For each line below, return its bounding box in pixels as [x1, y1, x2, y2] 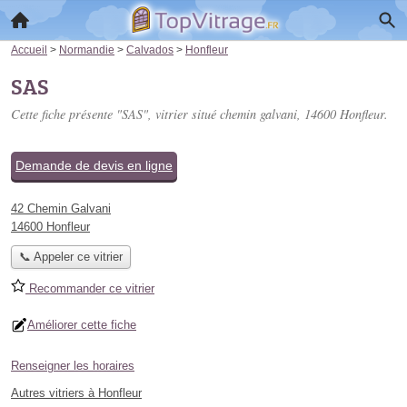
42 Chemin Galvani [11, 202, 111, 215]
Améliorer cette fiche [27, 318, 136, 333]
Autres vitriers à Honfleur [11, 386, 142, 401]
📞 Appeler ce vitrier [18, 250, 123, 264]
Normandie [59, 44, 114, 55]
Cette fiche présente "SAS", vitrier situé [11, 105, 220, 123]
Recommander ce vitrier [25, 282, 154, 296]
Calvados [126, 44, 174, 55]
